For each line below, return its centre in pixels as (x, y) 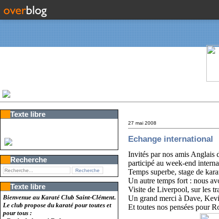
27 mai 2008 (142, 123)
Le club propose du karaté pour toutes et (57, 205)
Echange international (171, 139)
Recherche (29, 160)
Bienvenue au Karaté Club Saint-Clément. (60, 197)
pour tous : (18, 213)
